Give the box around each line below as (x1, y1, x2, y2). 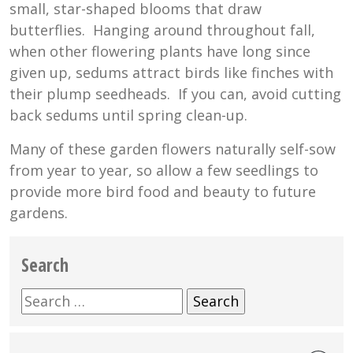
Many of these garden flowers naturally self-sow (9, 139, 336, 159)
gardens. (9, 203, 68, 223)
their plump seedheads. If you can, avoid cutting (9, 84, 341, 104)
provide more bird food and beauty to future (9, 182, 316, 202)
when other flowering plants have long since (9, 42, 310, 61)
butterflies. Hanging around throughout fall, (9, 20, 315, 40)
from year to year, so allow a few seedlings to (9, 161, 318, 180)
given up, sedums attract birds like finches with (9, 63, 333, 83)
